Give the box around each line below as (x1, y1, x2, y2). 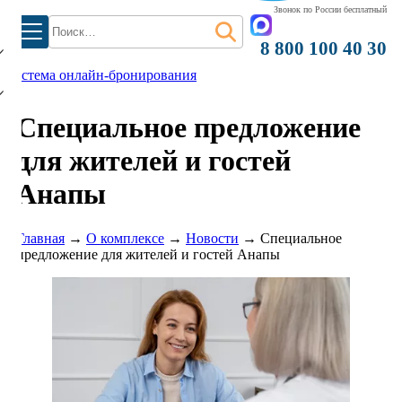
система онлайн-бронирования (7, 67, 197, 83)
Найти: (48, 15, 92, 31)
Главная (16, 230, 65, 246)
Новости (186, 230, 239, 246)
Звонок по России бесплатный (274, 4, 388, 14)
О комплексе (86, 230, 164, 246)
